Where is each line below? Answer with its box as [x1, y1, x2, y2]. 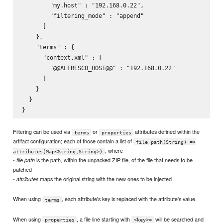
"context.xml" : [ [21, 53, 102, 61]
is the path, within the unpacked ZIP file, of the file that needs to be [35, 156, 193, 164]
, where [105, 146, 123, 155]
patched [13, 165, 32, 174]
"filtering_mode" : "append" [21, 11, 144, 19]
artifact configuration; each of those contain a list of [13, 137, 134, 145]
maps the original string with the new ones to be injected [38, 175, 172, 183]
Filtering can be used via [13, 127, 72, 136]
